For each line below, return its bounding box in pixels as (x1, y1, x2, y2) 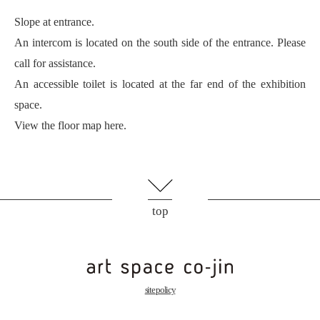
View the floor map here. (14, 116, 126, 134)
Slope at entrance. (14, 12, 94, 30)
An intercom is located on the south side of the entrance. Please (14, 33, 306, 51)
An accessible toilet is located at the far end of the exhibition (14, 74, 306, 92)
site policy (144, 284, 176, 296)
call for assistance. (14, 54, 96, 71)
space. (14, 95, 42, 113)
